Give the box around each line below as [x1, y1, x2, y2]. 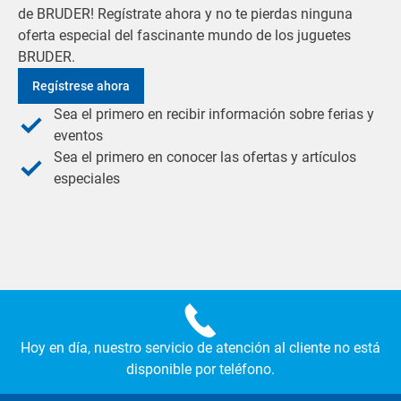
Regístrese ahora [32, 79, 130, 93]
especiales [54, 170, 120, 187]
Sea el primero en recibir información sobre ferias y [54, 106, 374, 123]
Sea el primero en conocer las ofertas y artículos [54, 149, 356, 166]
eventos [54, 127, 103, 144]
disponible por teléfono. [126, 361, 275, 378]
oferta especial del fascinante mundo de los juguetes [18, 27, 351, 44]
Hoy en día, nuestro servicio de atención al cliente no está [21, 339, 380, 356]
